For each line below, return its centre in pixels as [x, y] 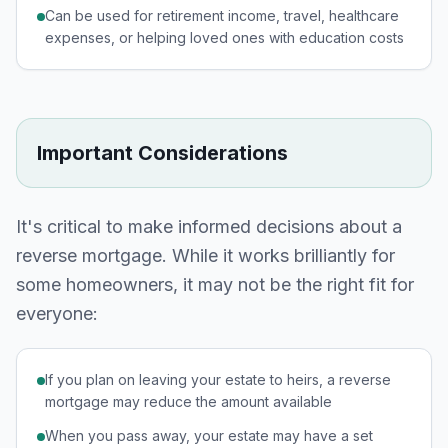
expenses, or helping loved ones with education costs [224, 37]
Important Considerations [162, 153]
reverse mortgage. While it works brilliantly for [205, 255]
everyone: [57, 313]
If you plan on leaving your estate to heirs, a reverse [218, 379]
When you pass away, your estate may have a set [209, 435]
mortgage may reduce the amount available [188, 401]
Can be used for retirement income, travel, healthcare [222, 15]
